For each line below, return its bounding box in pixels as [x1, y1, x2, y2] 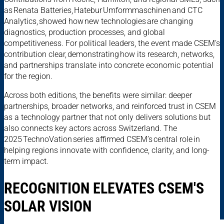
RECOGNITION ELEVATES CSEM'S [4, 179, 204, 197]
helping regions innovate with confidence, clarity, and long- [4, 145, 209, 155]
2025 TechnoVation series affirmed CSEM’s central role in [4, 134, 200, 144]
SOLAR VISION [4, 197, 91, 215]
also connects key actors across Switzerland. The [4, 123, 177, 133]
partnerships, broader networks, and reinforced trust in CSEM [4, 101, 216, 111]
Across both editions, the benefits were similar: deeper [4, 90, 192, 100]
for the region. [4, 71, 55, 81]
